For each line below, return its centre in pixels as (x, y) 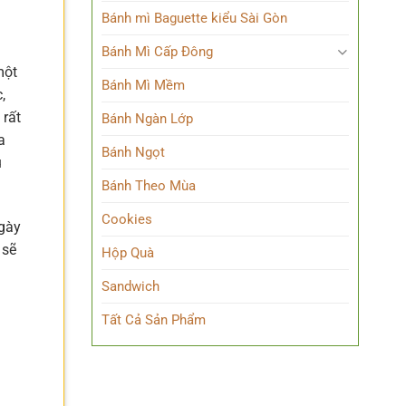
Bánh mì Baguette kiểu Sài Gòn (194, 18)
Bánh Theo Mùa (149, 186)
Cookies (127, 219)
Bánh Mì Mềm (143, 85)
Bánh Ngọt (133, 152)
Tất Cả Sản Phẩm (154, 320)
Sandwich (130, 286)
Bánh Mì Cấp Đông (157, 52)
